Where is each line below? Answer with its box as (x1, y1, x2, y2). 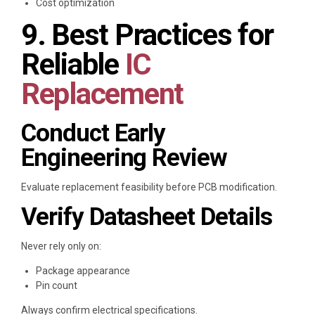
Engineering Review (21, 143, 228, 173)
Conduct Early (21, 119, 166, 148)
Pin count (36, 280, 77, 292)
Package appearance (36, 265, 130, 277)
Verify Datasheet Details (21, 202, 272, 232)
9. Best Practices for (21, 18, 274, 53)
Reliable (21, 47, 125, 82)
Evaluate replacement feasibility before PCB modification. (21, 181, 277, 193)
